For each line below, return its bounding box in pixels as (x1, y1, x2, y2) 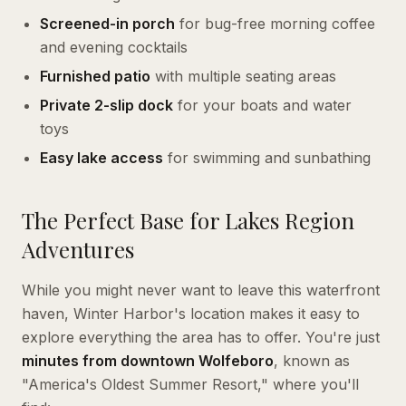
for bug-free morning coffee (175, 14, 375, 33)
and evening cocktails (40, 37, 188, 56)
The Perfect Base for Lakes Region (22, 205, 354, 235)
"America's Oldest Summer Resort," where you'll (22, 374, 359, 393)
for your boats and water (173, 95, 352, 114)
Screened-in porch (40, 14, 175, 33)
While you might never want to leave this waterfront (22, 280, 380, 299)
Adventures (22, 234, 134, 264)
